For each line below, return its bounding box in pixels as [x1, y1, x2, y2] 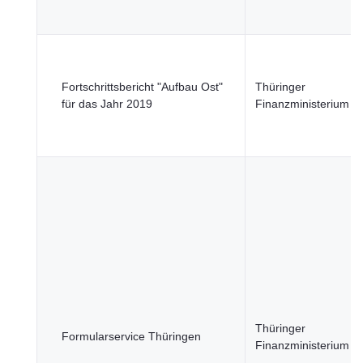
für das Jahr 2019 [62, 97, 152, 110]
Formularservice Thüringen [62, 330, 201, 343]
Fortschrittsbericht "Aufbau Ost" [62, 80, 223, 93]
